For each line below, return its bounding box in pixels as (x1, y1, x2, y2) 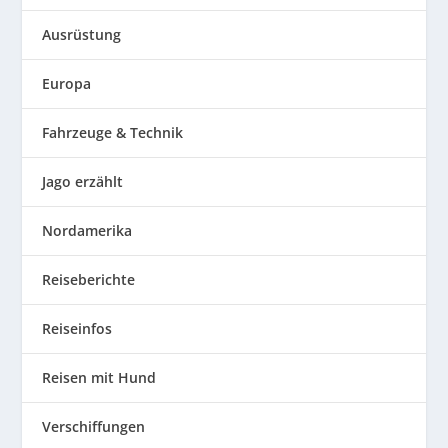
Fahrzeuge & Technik (42, 122, 184, 142)
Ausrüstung (42, 24, 122, 44)
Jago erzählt (42, 171, 124, 191)
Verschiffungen (42, 416, 146, 436)
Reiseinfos (42, 318, 113, 338)
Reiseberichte (42, 269, 136, 289)
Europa (42, 73, 92, 93)
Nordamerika (42, 220, 133, 240)
